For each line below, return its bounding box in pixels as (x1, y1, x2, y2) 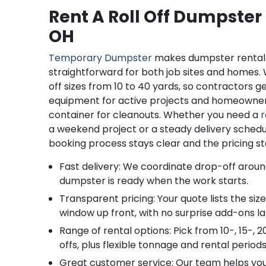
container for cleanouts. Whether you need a (49, 108, 261, 122)
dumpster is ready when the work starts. (59, 174, 249, 188)
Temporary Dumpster (49, 51, 153, 65)
